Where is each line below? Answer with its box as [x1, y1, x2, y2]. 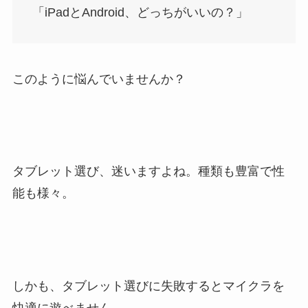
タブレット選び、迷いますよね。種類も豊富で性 [12, 164, 285, 179]
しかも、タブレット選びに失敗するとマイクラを [12, 278, 285, 293]
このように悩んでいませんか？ [12, 71, 186, 86]
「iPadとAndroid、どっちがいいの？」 [32, 5, 248, 19]
